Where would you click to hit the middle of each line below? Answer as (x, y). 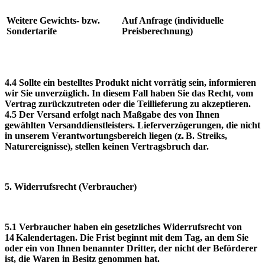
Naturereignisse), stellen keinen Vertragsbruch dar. (107, 146)
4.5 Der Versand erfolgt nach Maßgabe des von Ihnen (112, 114)
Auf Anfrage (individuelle (173, 20)
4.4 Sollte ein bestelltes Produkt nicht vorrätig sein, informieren (130, 82)
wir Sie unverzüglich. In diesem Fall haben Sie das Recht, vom (129, 93)
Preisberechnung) (157, 31)
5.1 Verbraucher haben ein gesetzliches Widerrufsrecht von (123, 227)
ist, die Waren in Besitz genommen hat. (82, 258)
